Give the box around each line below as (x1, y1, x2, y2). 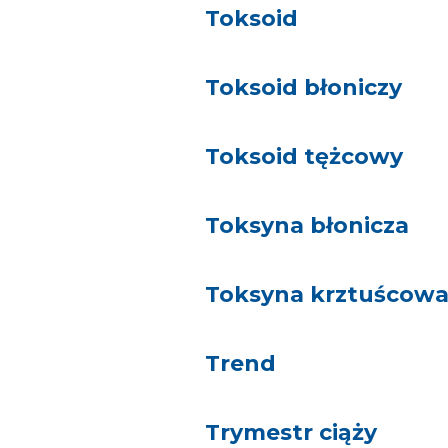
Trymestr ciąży (204, 419, 377, 446)
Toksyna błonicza (204, 212, 409, 239)
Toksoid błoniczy (204, 74, 402, 101)
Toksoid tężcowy (204, 143, 403, 170)
